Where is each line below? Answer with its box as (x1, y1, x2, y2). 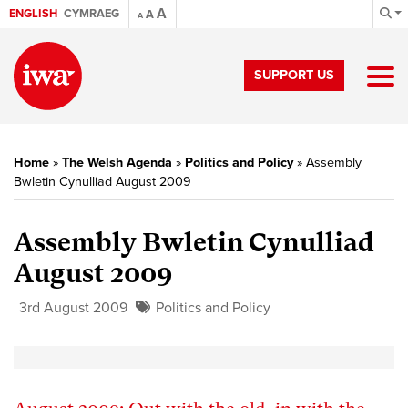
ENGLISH (9, 6, 57, 21)
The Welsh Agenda (62, 155, 172, 170)
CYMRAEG (64, 6, 119, 21)
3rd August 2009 (19, 299, 127, 317)
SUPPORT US (254, 67, 334, 83)
